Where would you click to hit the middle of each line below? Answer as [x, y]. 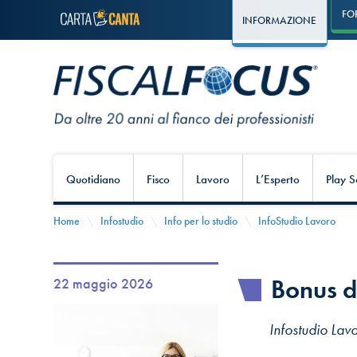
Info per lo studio [201, 221]
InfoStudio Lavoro [297, 221]
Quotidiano [94, 180]
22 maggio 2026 [104, 283]
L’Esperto [278, 180]
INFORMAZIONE [280, 21]
